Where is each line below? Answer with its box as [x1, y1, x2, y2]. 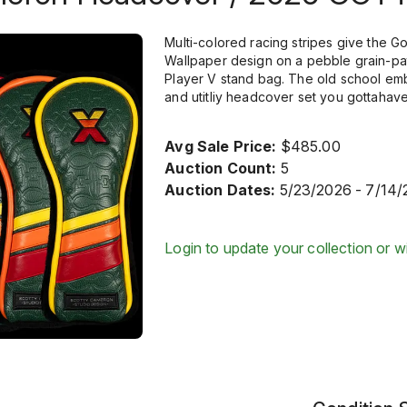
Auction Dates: [164, 181, 276, 199]
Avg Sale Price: [164, 137, 277, 155]
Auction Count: [164, 159, 277, 177]
